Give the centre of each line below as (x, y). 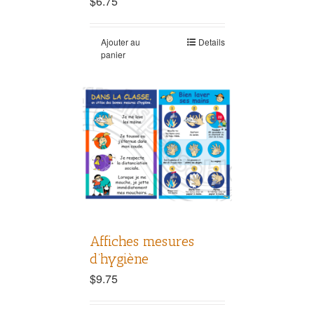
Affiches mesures (142, 241)
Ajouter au (120, 41)
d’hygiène (119, 259)
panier (113, 54)
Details (211, 41)
